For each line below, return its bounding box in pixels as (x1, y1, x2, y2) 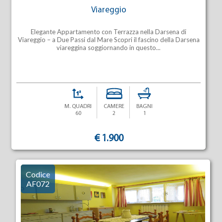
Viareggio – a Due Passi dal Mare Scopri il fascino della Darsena (17, 36, 200, 44)
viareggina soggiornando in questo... (56, 44, 161, 52)
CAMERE (104, 104, 125, 110)
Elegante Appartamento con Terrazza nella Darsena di (31, 28, 187, 36)
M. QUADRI (64, 104, 92, 110)
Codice (25, 169, 50, 179)
